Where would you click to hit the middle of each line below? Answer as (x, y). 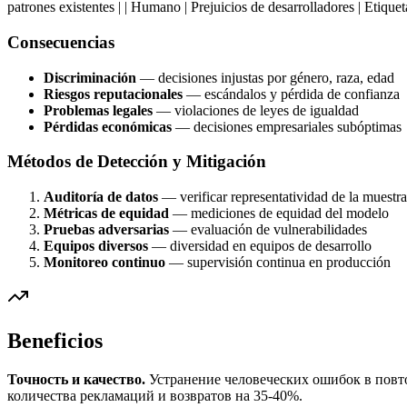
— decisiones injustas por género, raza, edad (265, 77)
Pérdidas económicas (108, 126)
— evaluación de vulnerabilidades (268, 229)
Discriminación (90, 77)
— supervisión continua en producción (278, 262)
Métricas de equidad (106, 213)
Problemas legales (98, 110)
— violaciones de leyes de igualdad (256, 110)
